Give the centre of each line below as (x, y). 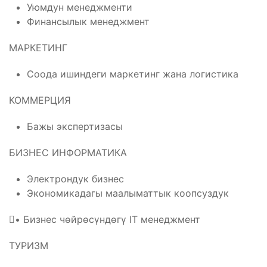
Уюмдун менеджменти (80, 7)
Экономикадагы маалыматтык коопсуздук (128, 193)
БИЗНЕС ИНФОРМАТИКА (68, 153)
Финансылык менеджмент (88, 22)
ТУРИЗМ (29, 246)
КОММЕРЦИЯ (40, 100)
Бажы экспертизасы (75, 127)
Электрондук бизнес (75, 179)
